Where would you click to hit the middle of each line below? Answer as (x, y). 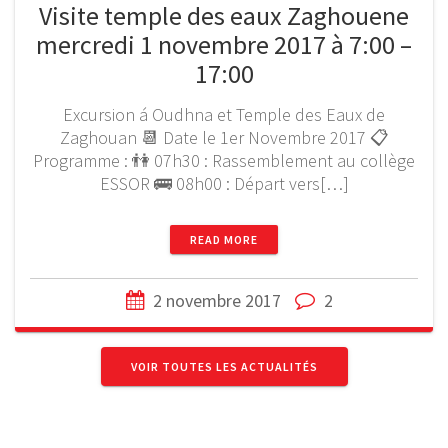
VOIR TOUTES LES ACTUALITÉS (224, 366)
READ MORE (224, 239)
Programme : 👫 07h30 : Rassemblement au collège (224, 160)
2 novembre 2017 (216, 300)
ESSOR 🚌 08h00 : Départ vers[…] (224, 183)
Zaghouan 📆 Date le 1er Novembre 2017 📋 (224, 137)
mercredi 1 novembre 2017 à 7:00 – (224, 44)
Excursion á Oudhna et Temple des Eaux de (224, 114)
